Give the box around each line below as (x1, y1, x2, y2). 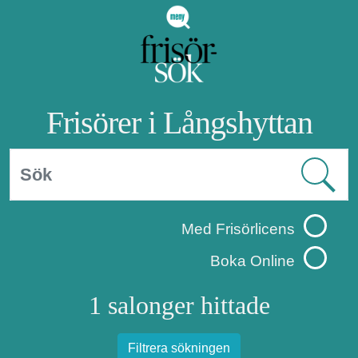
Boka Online (210, 253, 295, 270)
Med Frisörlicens (181, 221, 295, 238)
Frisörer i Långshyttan (46, 105, 312, 141)
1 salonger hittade (88, 291, 270, 320)
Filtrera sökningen (128, 341, 230, 356)
